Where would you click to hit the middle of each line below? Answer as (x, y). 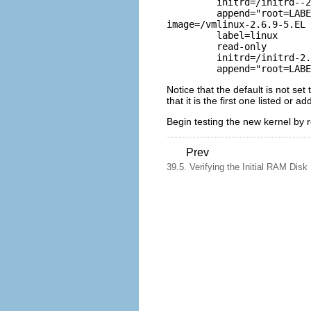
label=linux (189, 35)
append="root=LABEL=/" (189, 13)
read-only (189, 46)
